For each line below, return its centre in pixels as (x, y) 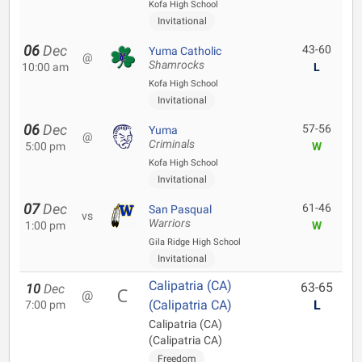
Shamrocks (177, 65)
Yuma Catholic (185, 51)
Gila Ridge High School (195, 242)
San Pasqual (180, 209)
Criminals (172, 144)
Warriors (170, 223)
